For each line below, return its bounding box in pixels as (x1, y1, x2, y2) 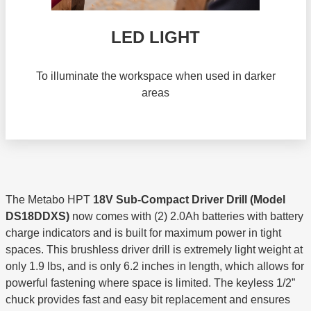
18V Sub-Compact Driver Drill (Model (92, 194, 285, 206)
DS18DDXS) (5, 210, 69, 223)
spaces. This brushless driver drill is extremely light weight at (5, 244, 303, 256)
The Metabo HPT (5, 194, 93, 206)
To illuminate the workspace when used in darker (35, 70, 276, 83)
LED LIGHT (111, 28, 200, 47)
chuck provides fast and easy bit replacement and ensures (5, 294, 290, 306)
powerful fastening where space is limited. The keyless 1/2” (5, 277, 295, 289)
